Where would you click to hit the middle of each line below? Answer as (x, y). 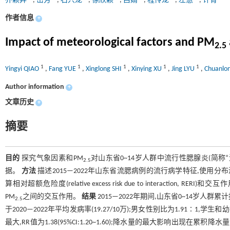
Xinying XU (147, 69)
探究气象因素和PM (51, 158)
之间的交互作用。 (52, 197)
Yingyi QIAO (23, 69)
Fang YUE (63, 69)
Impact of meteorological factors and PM (110, 43)
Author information (35, 87)
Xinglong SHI (104, 69)
